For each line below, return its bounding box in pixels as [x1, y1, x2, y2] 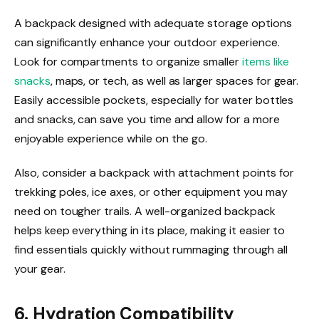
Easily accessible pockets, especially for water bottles [14, 93, 294, 108]
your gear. [14, 261, 66, 276]
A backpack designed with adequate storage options [14, 16, 292, 31]
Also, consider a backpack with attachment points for [14, 164, 294, 180]
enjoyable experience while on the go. [14, 131, 208, 147]
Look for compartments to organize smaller [14, 54, 242, 70]
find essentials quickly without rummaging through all [14, 241, 288, 257]
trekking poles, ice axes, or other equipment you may [14, 184, 288, 199]
